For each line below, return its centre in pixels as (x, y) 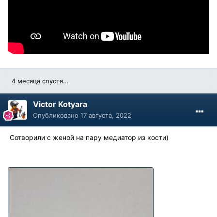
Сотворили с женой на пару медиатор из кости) (88, 138)
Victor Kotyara (60, 104)
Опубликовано (57, 116)
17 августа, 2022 (106, 116)
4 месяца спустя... (40, 81)
